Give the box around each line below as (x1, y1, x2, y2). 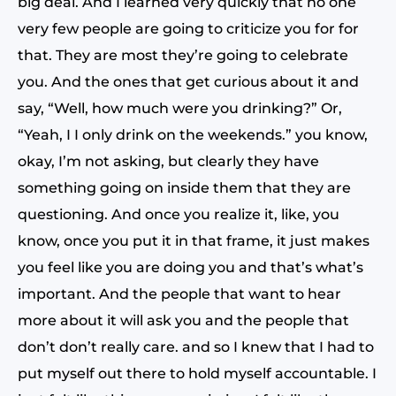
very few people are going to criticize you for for (18, 20, 359, 37)
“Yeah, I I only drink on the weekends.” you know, (18, 126, 368, 143)
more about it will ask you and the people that (18, 312, 349, 329)
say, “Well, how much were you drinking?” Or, (18, 100, 342, 117)
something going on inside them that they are (18, 179, 351, 196)
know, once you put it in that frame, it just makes (18, 232, 369, 249)
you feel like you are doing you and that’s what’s (18, 259, 363, 276)
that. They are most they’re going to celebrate (18, 47, 348, 64)
